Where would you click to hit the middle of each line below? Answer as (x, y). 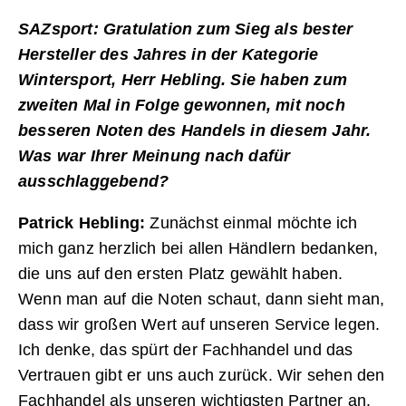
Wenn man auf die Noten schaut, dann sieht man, (202, 300)
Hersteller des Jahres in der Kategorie (169, 55)
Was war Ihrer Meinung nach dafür (155, 156)
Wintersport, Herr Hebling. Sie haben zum (183, 80)
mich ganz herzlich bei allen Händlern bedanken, (198, 249)
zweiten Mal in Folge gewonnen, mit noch (182, 106)
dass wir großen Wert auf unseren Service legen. (199, 325)
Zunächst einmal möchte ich (251, 223)
